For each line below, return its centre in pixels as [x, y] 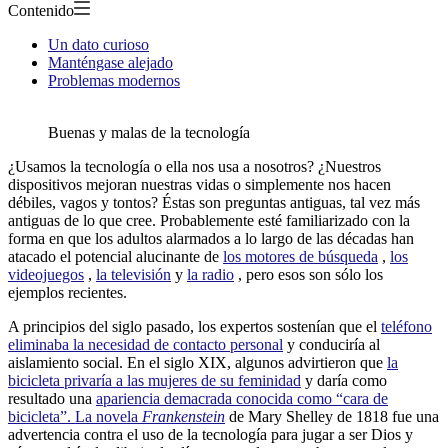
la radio [210, 274]
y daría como [344, 380]
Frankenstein [183, 416]
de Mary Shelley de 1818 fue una [332, 416]
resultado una [52, 398]
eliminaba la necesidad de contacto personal [145, 344]
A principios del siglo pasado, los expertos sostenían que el [194, 326]
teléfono [406, 326]
